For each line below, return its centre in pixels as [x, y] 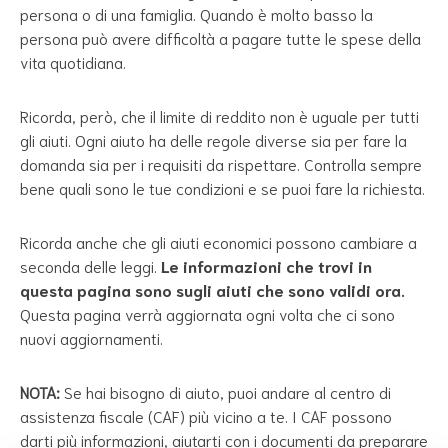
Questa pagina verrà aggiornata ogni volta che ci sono [207, 313]
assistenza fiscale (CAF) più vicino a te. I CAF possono [206, 415]
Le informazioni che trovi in [266, 265]
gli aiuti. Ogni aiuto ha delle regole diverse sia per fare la [213, 139]
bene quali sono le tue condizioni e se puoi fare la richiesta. [222, 187]
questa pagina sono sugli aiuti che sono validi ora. [212, 289]
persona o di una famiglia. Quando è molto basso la [196, 13]
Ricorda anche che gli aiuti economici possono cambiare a [218, 241]
